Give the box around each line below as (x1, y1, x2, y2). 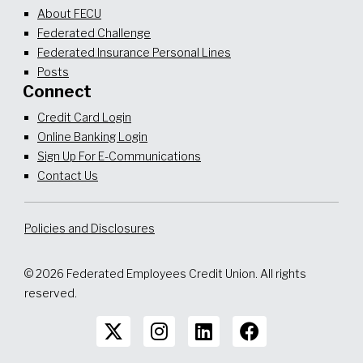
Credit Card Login (37, 109, 131, 124)
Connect (23, 81, 92, 101)
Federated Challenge (37, 25, 151, 40)
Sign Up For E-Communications (37, 148, 201, 163)
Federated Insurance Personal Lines (37, 45, 231, 59)
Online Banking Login (37, 129, 147, 143)
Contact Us (37, 168, 98, 182)
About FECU (37, 6, 101, 20)
